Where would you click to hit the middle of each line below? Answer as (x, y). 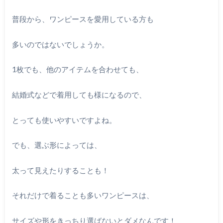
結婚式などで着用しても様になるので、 (79, 95)
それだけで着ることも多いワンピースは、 (83, 195)
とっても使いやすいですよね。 (64, 120)
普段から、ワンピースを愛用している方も (83, 19)
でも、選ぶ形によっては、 (56, 145)
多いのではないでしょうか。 (60, 44)
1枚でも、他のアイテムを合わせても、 (77, 69)
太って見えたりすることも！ (60, 170)
